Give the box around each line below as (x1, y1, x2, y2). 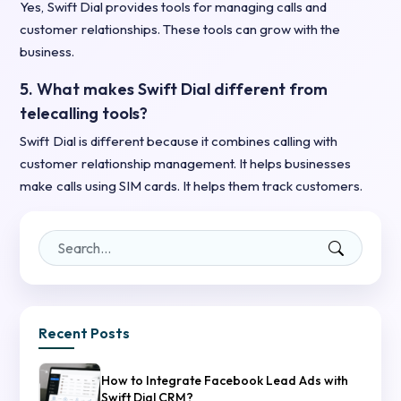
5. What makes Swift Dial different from (20, 79, 328, 100)
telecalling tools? (20, 103, 149, 124)
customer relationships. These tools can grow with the (20, 21, 341, 38)
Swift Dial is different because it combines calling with (20, 132, 338, 150)
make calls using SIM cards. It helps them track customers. (20, 177, 363, 195)
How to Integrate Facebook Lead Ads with (101, 372, 349, 389)
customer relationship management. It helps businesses (20, 155, 351, 173)
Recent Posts (38, 324, 131, 343)
